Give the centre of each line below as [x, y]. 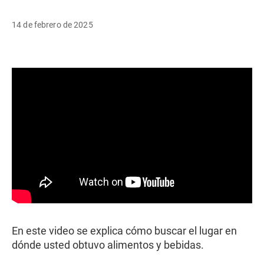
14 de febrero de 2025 [52, 25]
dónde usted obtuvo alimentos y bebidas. [108, 245]
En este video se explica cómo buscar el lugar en [124, 230]
